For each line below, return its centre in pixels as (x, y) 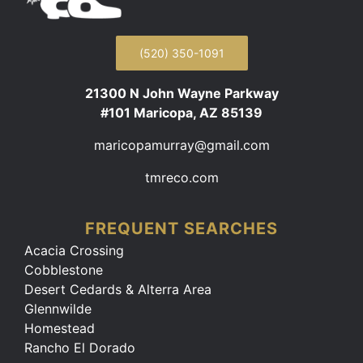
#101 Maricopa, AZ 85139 (181, 113)
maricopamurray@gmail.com (181, 145)
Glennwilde (58, 309)
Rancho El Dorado (79, 348)
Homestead (59, 329)
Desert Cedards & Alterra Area (117, 290)
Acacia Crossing (74, 251)
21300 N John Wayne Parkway (181, 94)
